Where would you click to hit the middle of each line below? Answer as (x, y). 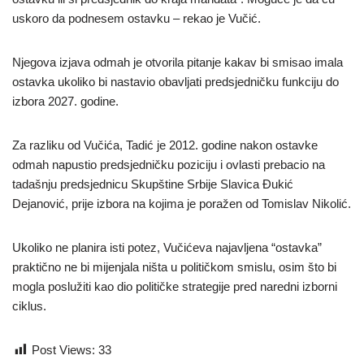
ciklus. (29, 305)
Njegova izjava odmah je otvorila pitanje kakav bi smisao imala (178, 62)
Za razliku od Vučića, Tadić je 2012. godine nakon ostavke (165, 145)
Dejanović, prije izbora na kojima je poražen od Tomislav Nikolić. (182, 203)
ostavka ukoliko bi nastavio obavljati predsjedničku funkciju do (175, 81)
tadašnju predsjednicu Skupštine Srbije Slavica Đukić (153, 184)
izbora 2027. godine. (65, 101)
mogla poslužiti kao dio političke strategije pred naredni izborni (175, 286)
